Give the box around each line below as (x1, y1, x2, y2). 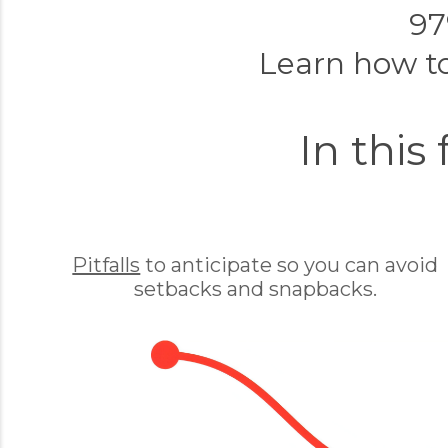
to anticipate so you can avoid (140, 253, 439, 277)
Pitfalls (72, 253, 141, 277)
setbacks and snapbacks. (133, 277, 377, 301)
